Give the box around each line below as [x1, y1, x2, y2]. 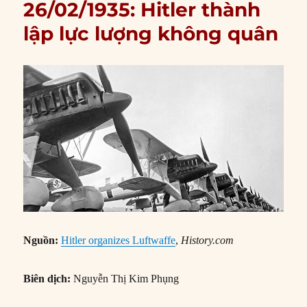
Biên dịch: [23, 273, 71, 285]
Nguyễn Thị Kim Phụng [71, 273, 180, 285]
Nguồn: [23, 234, 59, 247]
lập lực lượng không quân [23, 22, 279, 46]
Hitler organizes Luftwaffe [61, 234, 176, 247]
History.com [181, 234, 234, 247]
